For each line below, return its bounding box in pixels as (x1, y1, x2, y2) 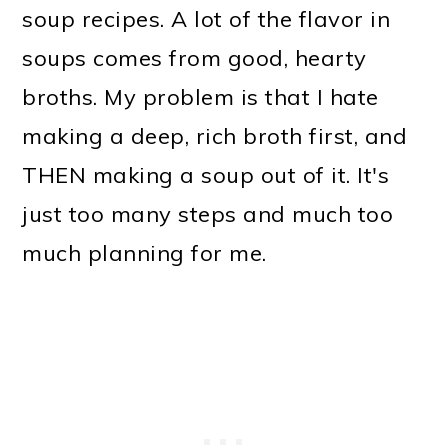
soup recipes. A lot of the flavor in (22, 4, 391, 33)
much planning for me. (22, 238, 267, 267)
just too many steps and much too (22, 199, 394, 228)
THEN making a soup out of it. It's (22, 160, 390, 189)
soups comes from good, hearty (22, 43, 367, 72)
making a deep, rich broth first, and (22, 121, 408, 150)
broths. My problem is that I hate (22, 82, 379, 111)
